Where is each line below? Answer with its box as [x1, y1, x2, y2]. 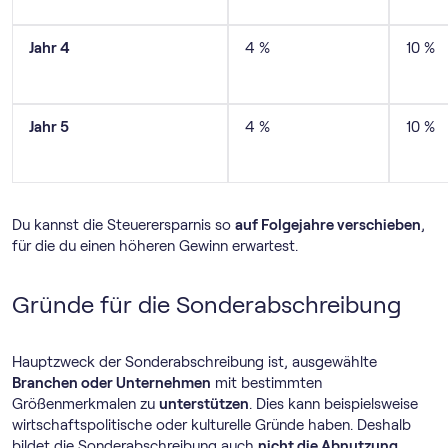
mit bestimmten [211, 374, 322, 391]
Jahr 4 [29, 39, 70, 56]
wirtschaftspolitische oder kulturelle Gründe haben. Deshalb [12, 416, 411, 433]
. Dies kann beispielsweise [249, 395, 418, 412]
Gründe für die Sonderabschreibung [12, 290, 401, 318]
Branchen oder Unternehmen [12, 374, 211, 391]
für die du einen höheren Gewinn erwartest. [12, 237, 298, 254]
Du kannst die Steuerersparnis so [12, 216, 235, 233]
